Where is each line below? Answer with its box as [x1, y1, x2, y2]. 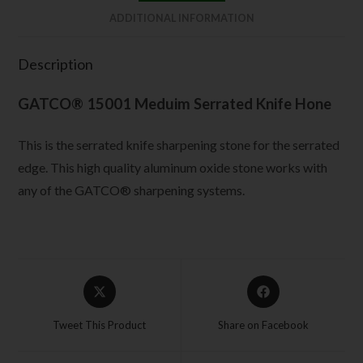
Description [18, 55, 94, 74]
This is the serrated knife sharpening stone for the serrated [18, 137, 340, 153]
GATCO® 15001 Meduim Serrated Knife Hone [18, 95, 332, 113]
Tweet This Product [53, 318, 147, 332]
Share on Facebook [217, 318, 309, 332]
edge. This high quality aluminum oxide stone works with [18, 160, 328, 176]
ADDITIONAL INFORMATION [109, 12, 254, 25]
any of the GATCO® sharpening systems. [18, 182, 246, 199]
